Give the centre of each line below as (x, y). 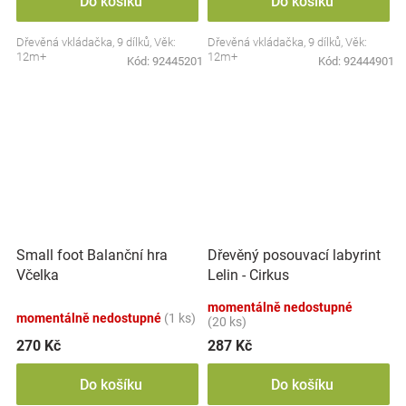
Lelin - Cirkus (248, 275)
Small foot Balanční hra (92, 255)
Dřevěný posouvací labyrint (294, 255)
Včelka (38, 275)
